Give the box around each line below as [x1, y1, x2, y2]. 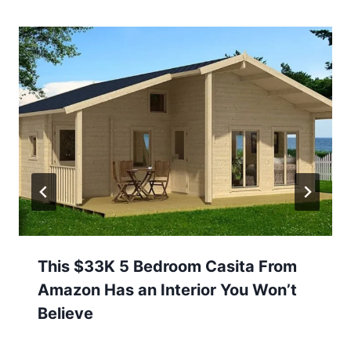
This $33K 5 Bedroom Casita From [38, 256, 297, 276]
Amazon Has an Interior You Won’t [38, 280, 297, 299]
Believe [38, 303, 93, 323]
